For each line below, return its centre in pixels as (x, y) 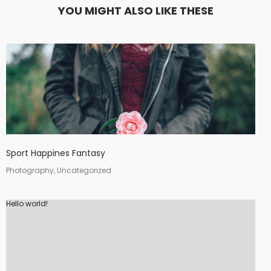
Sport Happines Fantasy (56, 153)
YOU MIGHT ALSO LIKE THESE (135, 11)
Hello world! (27, 204)
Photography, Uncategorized (59, 170)
